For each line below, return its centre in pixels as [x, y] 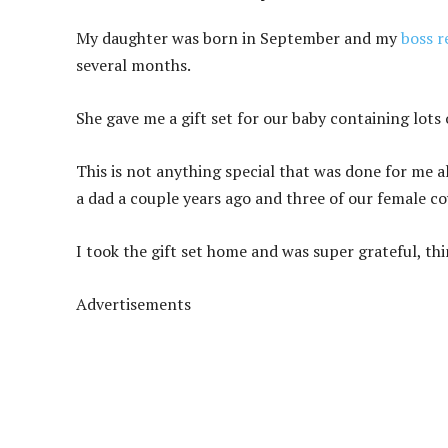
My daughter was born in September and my [238, 38]
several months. [133, 65]
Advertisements [133, 304]
